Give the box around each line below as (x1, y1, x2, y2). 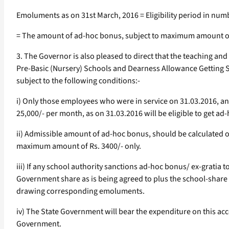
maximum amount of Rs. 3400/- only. (16, 141, 141, 152)
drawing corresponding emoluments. (16, 186, 145, 197)
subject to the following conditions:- (16, 75, 140, 87)
